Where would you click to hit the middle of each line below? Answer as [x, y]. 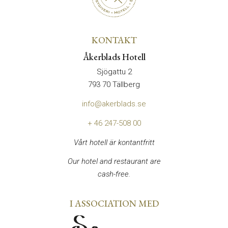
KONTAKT [114, 40]
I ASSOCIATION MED [114, 204]
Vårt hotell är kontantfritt [114, 142]
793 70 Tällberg [114, 85]
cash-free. [114, 174]
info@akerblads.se [114, 104]
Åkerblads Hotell [114, 57]
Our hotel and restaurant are [114, 162]
